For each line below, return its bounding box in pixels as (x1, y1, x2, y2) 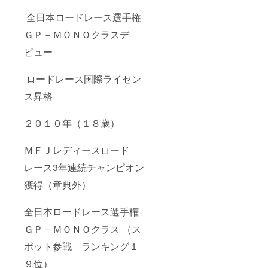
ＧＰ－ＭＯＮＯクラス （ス (24, 222, 141, 236)
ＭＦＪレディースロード (24, 143, 129, 157)
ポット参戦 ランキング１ (24, 239, 139, 254)
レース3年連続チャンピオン (24, 160, 144, 175)
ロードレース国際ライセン (24, 72, 141, 86)
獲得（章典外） (24, 178, 93, 192)
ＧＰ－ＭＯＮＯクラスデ (24, 28, 129, 42)
